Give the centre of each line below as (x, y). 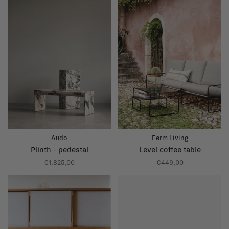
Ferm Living (170, 138)
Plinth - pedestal (59, 150)
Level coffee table (170, 150)
